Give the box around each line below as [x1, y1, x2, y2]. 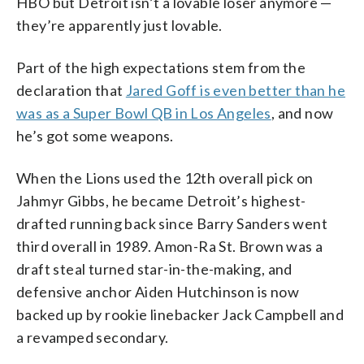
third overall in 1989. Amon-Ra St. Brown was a [16, 237, 323, 256]
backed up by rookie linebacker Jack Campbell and [16, 305, 344, 324]
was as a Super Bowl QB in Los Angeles [16, 104, 271, 123]
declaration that [16, 81, 126, 100]
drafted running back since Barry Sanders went [16, 214, 327, 233]
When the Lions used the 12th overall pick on [16, 169, 314, 188]
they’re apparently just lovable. [16, 16, 223, 35]
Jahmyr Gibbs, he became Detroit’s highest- [16, 192, 306, 210]
